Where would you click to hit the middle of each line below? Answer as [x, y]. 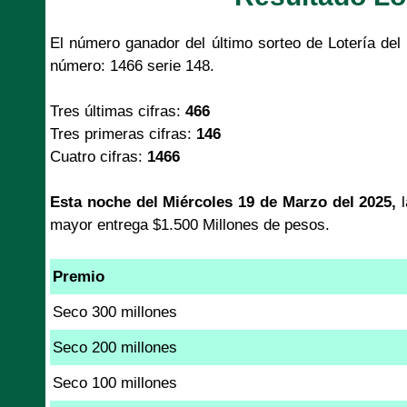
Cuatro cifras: [99, 156]
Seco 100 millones [115, 382]
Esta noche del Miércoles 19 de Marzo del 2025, [223, 202]
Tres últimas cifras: [118, 111]
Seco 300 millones [115, 312]
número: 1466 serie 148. [132, 65]
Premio [79, 276]
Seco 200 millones [115, 347]
